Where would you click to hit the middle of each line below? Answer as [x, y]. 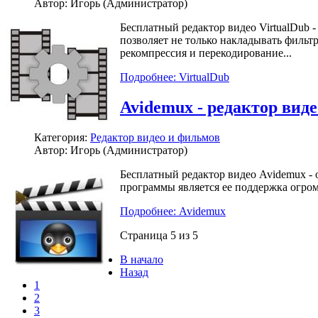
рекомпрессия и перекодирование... [207, 53]
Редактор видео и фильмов [155, 137]
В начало [142, 259]
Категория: [62, 137]
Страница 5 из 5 [159, 235]
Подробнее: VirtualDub [175, 77]
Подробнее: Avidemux [173, 211]
